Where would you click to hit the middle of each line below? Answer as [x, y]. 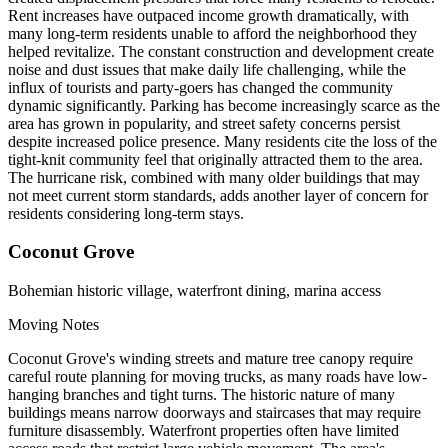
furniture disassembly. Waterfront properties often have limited [203, 430]
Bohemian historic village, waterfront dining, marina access [194, 290]
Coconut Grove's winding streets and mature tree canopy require [210, 358]
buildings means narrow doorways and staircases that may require [214, 412]
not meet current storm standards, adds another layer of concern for [218, 195]
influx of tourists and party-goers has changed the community [200, 87]
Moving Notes [53, 324]
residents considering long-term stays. [126, 213]
